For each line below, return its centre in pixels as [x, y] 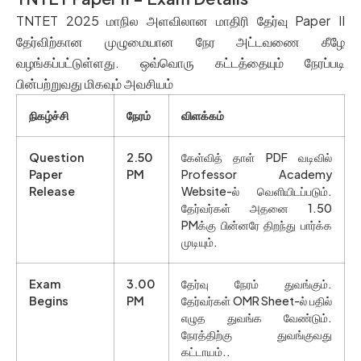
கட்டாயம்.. [206, 352]
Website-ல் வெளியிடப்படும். [257, 191]
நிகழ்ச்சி [49, 116]
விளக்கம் [203, 116]
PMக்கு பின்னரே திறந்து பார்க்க [257, 225]
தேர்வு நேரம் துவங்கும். [257, 284]
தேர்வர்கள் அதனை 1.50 [257, 208]
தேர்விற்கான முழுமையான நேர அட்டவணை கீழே [180, 42]
